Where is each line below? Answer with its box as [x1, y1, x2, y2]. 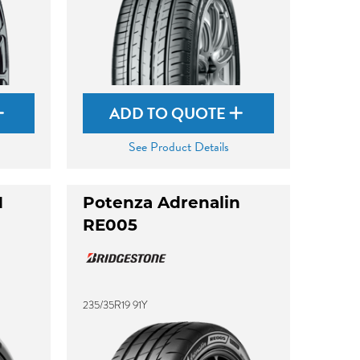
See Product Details [128, 137, 229, 157]
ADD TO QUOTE [109, 101, 230, 125]
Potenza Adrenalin [83, 196, 241, 212]
